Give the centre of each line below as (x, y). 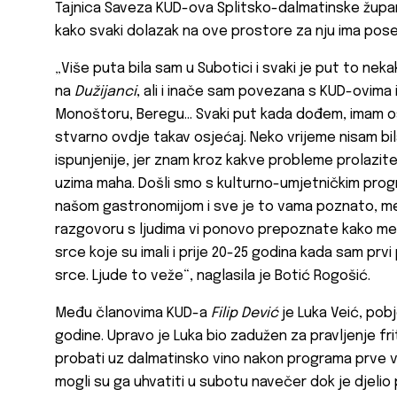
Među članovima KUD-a (133, 314)
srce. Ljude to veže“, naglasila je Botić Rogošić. (213, 276)
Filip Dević (245, 314)
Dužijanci (105, 92)
